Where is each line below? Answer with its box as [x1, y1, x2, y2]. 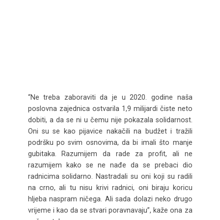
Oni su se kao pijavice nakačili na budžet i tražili [27, 127, 192, 135]
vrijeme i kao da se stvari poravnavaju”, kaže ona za [27, 206, 192, 214]
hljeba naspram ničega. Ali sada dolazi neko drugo [27, 194, 192, 203]
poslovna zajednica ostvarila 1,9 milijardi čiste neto [27, 104, 192, 112]
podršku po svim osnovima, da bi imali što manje [27, 138, 192, 146]
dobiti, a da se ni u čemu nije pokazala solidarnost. [27, 115, 192, 124]
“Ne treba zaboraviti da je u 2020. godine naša [27, 93, 192, 101]
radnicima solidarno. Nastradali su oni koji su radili [27, 172, 192, 180]
